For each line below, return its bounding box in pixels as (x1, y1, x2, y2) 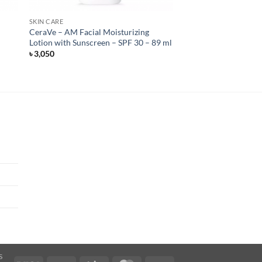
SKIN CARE (29, 17, 64, 25)
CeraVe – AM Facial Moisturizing (29, 26, 149, 37)
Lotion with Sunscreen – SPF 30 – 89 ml (29, 37, 172, 47)
